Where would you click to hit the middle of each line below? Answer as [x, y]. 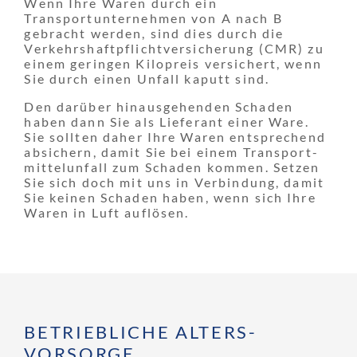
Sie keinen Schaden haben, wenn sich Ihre [170, 198]
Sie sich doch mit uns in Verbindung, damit [175, 182]
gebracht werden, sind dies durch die [154, 33]
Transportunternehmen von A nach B [153, 18]
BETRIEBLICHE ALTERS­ [140, 332]
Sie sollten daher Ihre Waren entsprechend [175, 137]
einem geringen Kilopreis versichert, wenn [173, 64]
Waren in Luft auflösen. [107, 213]
